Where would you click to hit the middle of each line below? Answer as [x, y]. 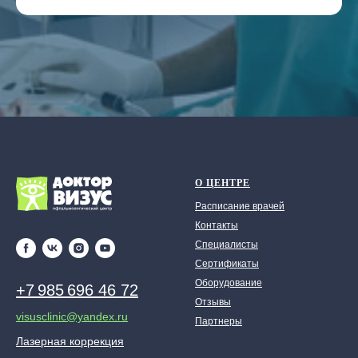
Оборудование [229, 282]
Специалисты [227, 244]
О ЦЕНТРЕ [223, 183]
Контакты [217, 225]
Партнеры [219, 321]
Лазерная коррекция [70, 342]
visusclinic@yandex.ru [72, 317]
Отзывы [213, 302]
